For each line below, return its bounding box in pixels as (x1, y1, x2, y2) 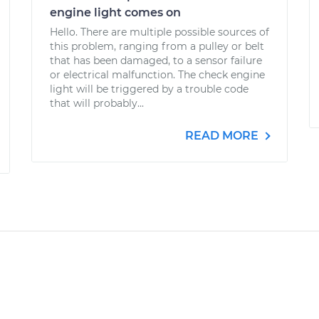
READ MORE (185, 129, 261, 142)
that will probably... (50, 97, 144, 110)
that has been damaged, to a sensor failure (50, 54, 262, 67)
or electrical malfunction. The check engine (50, 68, 265, 81)
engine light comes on (50, 6, 181, 19)
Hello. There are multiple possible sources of (50, 26, 269, 38)
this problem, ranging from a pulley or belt (50, 40, 264, 53)
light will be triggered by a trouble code (50, 83, 249, 95)
